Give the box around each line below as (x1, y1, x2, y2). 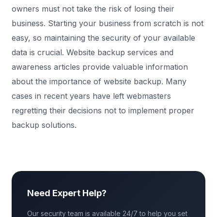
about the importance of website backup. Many (12, 77, 186, 86)
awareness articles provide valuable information (12, 62, 188, 72)
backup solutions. (12, 120, 77, 130)
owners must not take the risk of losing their (12, 4, 174, 14)
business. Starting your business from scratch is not (12, 18, 203, 28)
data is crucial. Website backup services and (12, 47, 173, 57)
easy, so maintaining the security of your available (12, 33, 195, 43)
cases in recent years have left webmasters (12, 91, 171, 101)
